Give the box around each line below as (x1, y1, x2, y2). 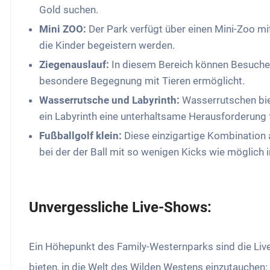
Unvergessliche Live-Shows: (29, 199, 212, 216)
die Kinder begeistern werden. (39, 39, 175, 52)
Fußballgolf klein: (39, 130, 122, 142)
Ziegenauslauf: (39, 58, 110, 71)
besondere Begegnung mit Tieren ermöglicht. (39, 75, 245, 87)
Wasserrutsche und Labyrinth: (39, 94, 180, 107)
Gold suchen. (39, 4, 99, 16)
